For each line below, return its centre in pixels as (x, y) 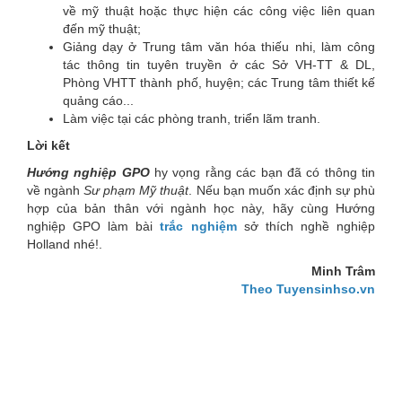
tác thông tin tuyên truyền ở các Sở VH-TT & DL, (219, 64)
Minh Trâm (343, 271)
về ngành (56, 190)
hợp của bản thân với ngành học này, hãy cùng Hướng (201, 208)
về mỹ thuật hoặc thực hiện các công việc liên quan (219, 10)
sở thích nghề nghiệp (306, 226)
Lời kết (48, 145)
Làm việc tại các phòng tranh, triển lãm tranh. (192, 118)
